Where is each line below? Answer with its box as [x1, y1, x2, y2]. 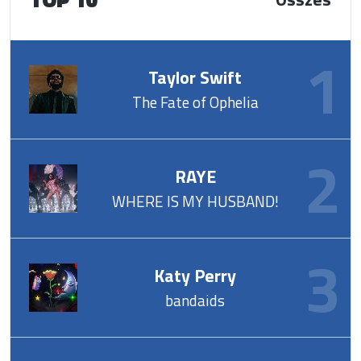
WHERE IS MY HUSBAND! [111, 189, 279, 213]
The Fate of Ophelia [131, 90, 259, 114]
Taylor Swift [148, 64, 243, 91]
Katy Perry [154, 262, 237, 289]
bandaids [165, 288, 226, 312]
